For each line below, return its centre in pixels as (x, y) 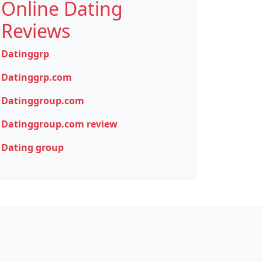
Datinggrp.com (37, 77)
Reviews (36, 31)
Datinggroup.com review (59, 124)
